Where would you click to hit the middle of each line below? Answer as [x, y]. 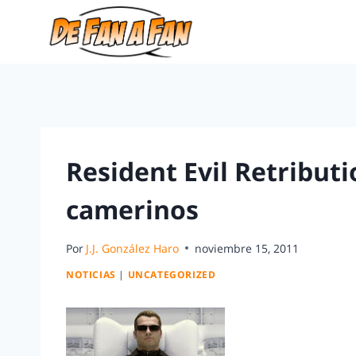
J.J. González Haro [133, 248]
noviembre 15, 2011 [247, 248]
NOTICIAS [91, 275]
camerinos [132, 209]
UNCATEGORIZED [172, 275]
